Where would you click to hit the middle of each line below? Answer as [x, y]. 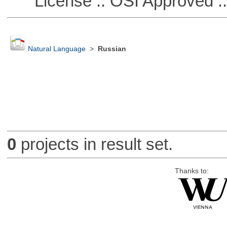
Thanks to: [192, 171]
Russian [112, 49]
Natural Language [56, 49]
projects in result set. [94, 144]
